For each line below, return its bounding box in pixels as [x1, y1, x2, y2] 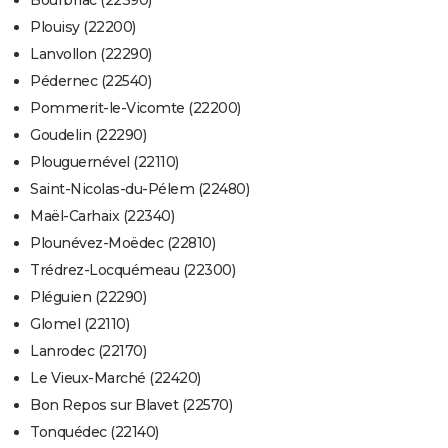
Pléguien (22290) [30, 288, 146, 307]
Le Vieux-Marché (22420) [30, 369, 201, 388]
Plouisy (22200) [30, 18, 136, 37]
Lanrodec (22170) [30, 342, 146, 361]
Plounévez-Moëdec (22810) [30, 234, 215, 253]
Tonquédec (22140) [30, 423, 159, 442]
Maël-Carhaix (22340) [30, 207, 174, 226]
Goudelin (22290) [30, 126, 146, 145]
